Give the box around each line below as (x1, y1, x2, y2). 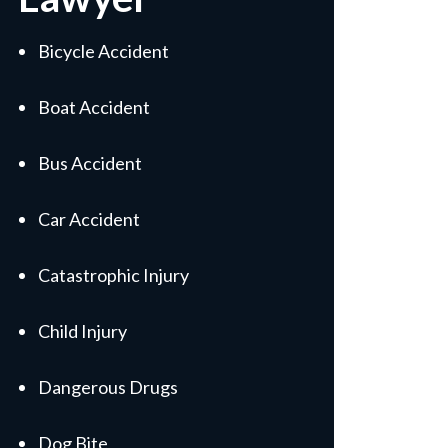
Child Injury (38, 320, 127, 342)
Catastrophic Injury (38, 264, 189, 286)
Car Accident (38, 208, 140, 230)
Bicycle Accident (38, 40, 169, 62)
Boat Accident (38, 96, 150, 118)
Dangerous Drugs (38, 376, 178, 398)
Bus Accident (38, 152, 142, 174)
